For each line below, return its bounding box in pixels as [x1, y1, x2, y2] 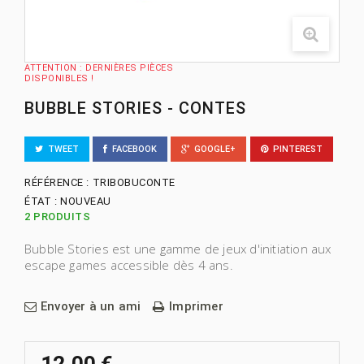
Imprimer [169, 298, 223, 314]
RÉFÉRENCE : [24, 175, 89, 188]
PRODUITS [33, 210, 90, 223]
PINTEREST [267, 143, 323, 154]
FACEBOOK [107, 143, 158, 154]
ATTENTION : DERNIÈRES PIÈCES [24, 62, 173, 73]
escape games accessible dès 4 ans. [24, 256, 233, 273]
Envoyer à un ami [41, 298, 141, 314]
